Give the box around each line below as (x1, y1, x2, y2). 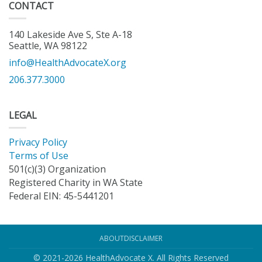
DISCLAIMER (124, 233, 163, 243)
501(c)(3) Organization (9, 163, 106, 175)
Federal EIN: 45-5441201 (9, 189, 114, 202)
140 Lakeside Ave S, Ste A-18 (9, 28, 132, 41)
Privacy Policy (9, 136, 67, 149)
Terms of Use (9, 149, 68, 162)
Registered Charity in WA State (9, 176, 143, 189)
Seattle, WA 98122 (9, 39, 87, 52)
